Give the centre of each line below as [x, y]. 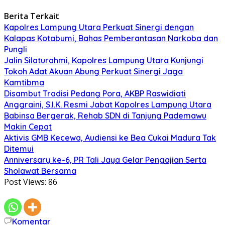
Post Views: [25, 182]
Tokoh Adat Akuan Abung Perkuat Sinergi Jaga [93, 71]
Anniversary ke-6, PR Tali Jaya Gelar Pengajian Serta [105, 159]
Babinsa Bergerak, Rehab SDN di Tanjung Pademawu [105, 115]
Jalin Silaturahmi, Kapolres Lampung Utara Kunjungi [104, 60]
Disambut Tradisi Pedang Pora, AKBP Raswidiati [95, 93]
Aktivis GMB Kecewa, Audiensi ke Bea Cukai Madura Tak [110, 137]
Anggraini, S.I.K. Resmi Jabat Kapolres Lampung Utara [108, 104]
